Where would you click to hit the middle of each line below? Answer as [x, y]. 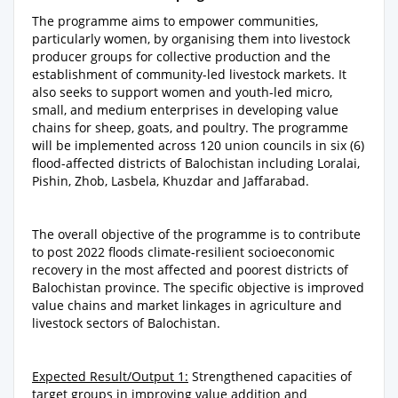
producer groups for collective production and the [181, 56]
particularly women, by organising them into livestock [191, 38]
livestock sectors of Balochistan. [126, 322]
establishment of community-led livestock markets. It [189, 74]
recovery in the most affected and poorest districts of [190, 269]
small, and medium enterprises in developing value [185, 109]
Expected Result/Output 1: [110, 376]
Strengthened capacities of [270, 376]
